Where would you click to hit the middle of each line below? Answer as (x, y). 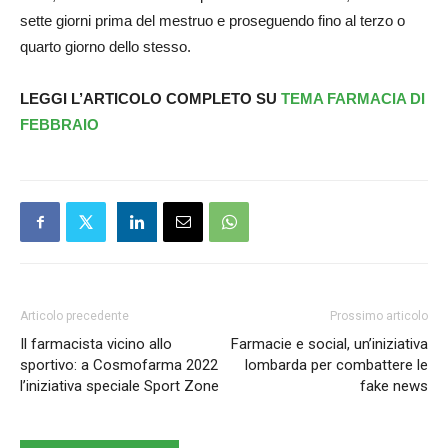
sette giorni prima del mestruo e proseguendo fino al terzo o (212, 20)
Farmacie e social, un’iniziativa (329, 344)
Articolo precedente (74, 316)
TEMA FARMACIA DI (351, 98)
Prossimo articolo (379, 316)
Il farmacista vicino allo (96, 344)
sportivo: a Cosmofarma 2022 (119, 365)
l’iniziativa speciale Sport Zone (119, 386)
